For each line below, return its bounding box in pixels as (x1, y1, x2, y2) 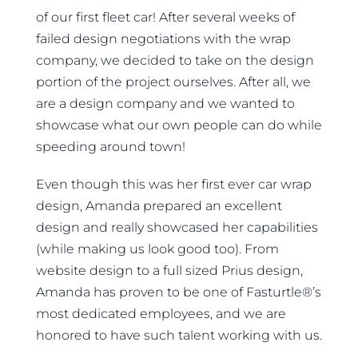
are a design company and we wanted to (36, 95, 295, 111)
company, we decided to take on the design (36, 52, 314, 68)
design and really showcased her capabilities (36, 219, 318, 235)
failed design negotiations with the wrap (36, 30, 291, 46)
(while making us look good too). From (36, 241, 279, 257)
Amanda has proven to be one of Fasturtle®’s (36, 284, 321, 300)
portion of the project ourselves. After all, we (36, 74, 311, 89)
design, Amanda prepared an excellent (36, 197, 282, 213)
